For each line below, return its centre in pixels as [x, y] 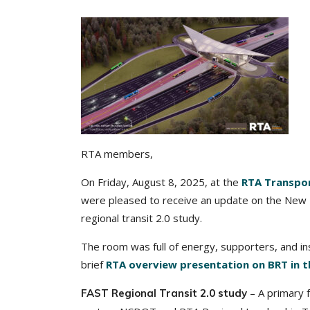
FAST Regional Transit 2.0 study [164, 293]
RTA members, [117, 154]
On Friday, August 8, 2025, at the [161, 182]
